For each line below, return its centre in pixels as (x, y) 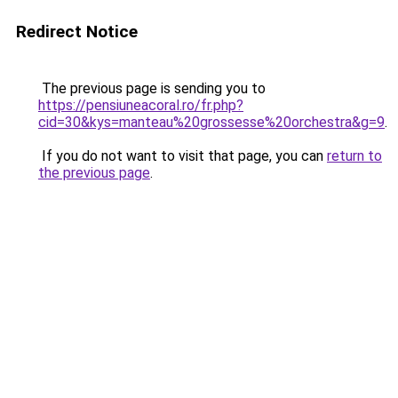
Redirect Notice (77, 32)
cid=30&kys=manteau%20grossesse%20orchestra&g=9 (211, 122)
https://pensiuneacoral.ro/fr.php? (141, 105)
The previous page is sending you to (152, 88)
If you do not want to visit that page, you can (183, 156)
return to (354, 156)
